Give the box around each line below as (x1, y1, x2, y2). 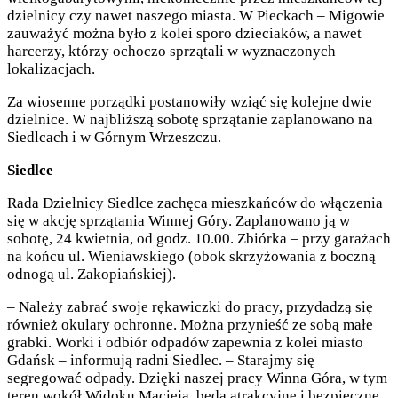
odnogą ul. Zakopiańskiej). (7, 266, 176, 283)
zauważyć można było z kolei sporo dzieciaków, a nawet (7, 25, 362, 43)
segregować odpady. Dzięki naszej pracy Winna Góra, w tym (7, 370, 387, 387)
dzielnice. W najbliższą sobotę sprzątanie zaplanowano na (7, 111, 373, 129)
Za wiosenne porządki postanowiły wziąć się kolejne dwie (7, 93, 372, 111)
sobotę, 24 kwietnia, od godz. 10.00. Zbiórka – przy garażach (7, 230, 391, 248)
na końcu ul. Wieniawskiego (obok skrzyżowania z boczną (7, 248, 376, 266)
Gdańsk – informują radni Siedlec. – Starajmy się (7, 352, 314, 370)
